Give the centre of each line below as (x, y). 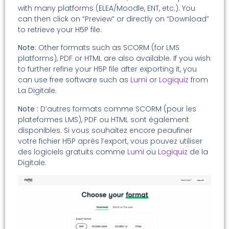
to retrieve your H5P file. (60, 30)
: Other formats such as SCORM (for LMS (107, 48)
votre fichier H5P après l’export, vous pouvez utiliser (110, 141)
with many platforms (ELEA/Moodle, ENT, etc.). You (107, 8)
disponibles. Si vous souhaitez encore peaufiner (105, 130)
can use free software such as (74, 80)
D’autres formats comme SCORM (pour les (118, 109)
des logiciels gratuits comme (73, 152)
